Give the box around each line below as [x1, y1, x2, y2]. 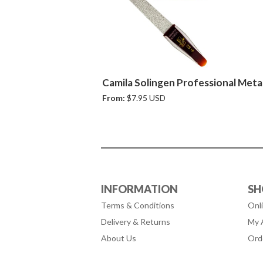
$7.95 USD [125, 93, 166, 103]
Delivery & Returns [101, 217, 170, 227]
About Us [101, 233, 136, 243]
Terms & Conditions [101, 200, 174, 210]
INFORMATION [101, 183, 178, 195]
